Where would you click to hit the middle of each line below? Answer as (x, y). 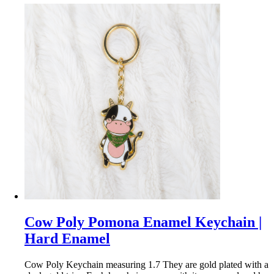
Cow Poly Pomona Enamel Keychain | (143, 222)
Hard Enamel (67, 238)
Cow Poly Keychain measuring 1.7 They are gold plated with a (146, 264)
